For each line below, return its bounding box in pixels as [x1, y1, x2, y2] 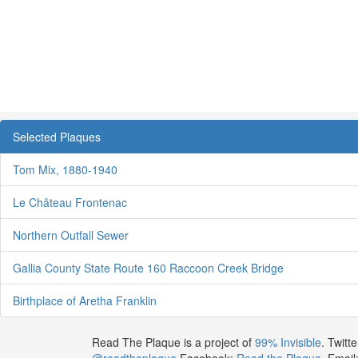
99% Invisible [254, 333, 321, 350]
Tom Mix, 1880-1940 [13, 161, 117, 177]
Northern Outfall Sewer [13, 226, 129, 243]
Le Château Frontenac [13, 193, 127, 210]
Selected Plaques [13, 128, 101, 145]
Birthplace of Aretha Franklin [13, 292, 157, 308]
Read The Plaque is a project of [91, 333, 255, 350]
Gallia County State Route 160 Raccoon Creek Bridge [13, 259, 284, 276]
